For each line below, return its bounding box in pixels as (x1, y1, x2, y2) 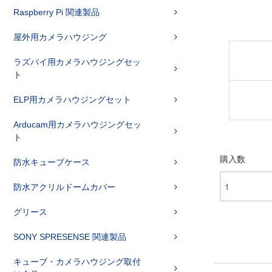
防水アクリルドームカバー (13, 182, 115, 192)
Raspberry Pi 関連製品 (13, 7, 100, 17)
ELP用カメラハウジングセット (13, 95, 131, 104)
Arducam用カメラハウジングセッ (13, 120, 141, 129)
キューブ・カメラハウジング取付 (13, 257, 141, 267)
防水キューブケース (13, 157, 90, 167)
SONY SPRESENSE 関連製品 (13, 232, 126, 242)
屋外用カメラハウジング (13, 32, 107, 42)
